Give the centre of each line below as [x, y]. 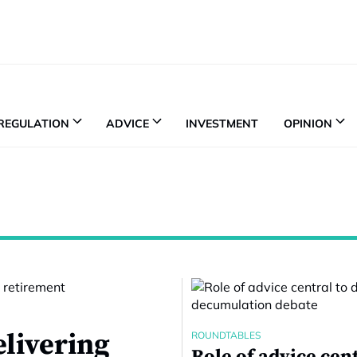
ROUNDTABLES [226, 335]
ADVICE [127, 123]
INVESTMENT [222, 123]
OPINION [308, 123]
